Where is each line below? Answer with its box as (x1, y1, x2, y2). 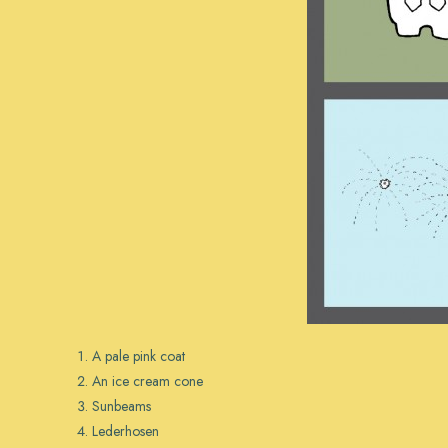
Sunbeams (92, 396, 151, 416)
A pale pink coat (92, 346, 185, 366)
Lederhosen (92, 421, 159, 441)
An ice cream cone (92, 371, 203, 391)
